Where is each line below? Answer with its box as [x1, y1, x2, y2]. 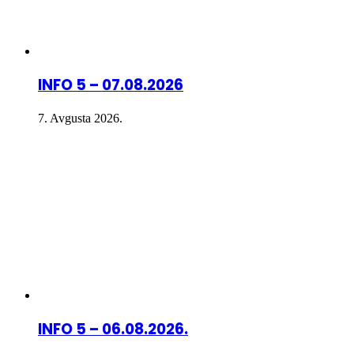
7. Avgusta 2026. [38, 111, 122, 125]
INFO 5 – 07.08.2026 [38, 74, 183, 96]
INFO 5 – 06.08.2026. [38, 318, 188, 340]
